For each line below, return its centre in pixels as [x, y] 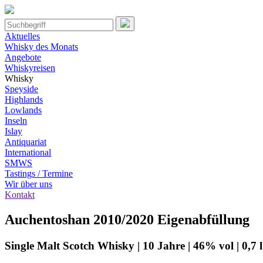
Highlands [24, 100]
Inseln [16, 121]
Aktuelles [22, 36]
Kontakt [20, 195]
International [28, 152]
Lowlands [23, 110]
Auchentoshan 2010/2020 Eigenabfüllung [127, 219]
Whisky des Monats [41, 47]
